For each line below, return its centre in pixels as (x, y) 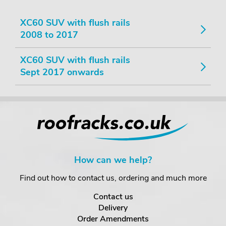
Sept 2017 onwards (62, 72)
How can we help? (113, 160)
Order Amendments (113, 219)
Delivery (113, 208)
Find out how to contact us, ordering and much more (113, 178)
